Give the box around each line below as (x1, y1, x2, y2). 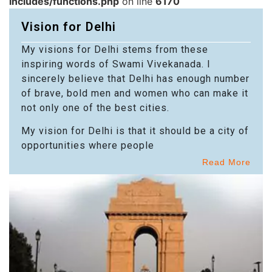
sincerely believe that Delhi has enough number (21, 72, 250, 84)
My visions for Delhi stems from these (21, 43, 208, 55)
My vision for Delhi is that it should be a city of (21, 125, 249, 137)
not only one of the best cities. (21, 101, 169, 114)
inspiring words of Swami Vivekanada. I (21, 58, 211, 70)
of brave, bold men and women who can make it (21, 87, 248, 99)
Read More (202, 157, 251, 167)
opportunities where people (21, 140, 154, 152)
